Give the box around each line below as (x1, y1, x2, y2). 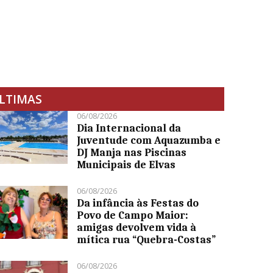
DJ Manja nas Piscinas (77, 146, 187, 159)
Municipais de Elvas (77, 158, 176, 171)
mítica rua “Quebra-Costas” (77, 233, 216, 246)
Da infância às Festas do (77, 197, 199, 210)
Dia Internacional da (77, 122, 182, 135)
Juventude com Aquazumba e (77, 134, 221, 147)
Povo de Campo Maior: (77, 209, 189, 222)
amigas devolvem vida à (77, 221, 197, 234)
